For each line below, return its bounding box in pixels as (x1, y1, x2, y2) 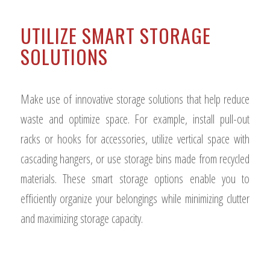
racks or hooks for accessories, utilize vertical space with (20, 131, 250, 148)
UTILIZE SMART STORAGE (20, 21, 211, 50)
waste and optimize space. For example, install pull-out (20, 111, 250, 128)
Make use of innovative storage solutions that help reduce (20, 91, 250, 108)
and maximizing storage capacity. (20, 210, 143, 227)
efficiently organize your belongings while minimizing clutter (20, 190, 250, 207)
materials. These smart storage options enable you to (20, 171, 250, 187)
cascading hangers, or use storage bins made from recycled (20, 151, 250, 168)
